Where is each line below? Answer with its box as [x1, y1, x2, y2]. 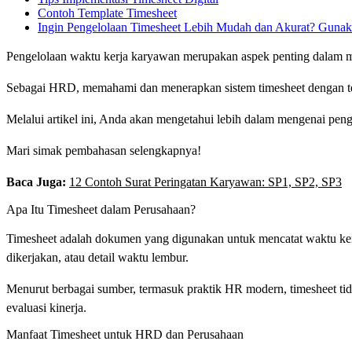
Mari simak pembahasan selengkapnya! [6, 144, 201, 158]
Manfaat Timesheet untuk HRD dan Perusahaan [6, 327, 244, 341]
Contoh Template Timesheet [38, 6, 177, 20]
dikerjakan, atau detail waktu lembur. [6, 250, 189, 264]
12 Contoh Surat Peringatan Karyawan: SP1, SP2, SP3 [69, 175, 342, 189]
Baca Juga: [6, 175, 69, 189]
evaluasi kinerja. [6, 300, 86, 314]
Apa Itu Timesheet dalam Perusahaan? [6, 202, 196, 216]
